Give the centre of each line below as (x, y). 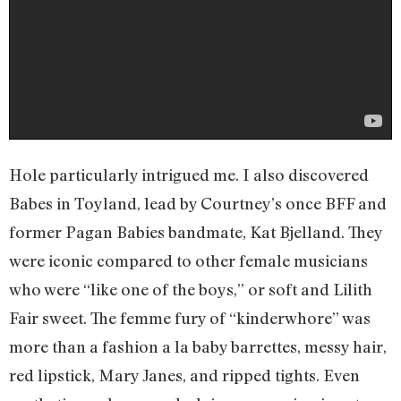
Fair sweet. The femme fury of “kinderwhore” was (190, 318)
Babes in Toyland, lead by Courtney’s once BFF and (198, 204)
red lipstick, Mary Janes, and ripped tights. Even (184, 375)
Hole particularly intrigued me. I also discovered (189, 175)
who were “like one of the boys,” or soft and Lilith (191, 290)
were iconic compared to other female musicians (188, 261)
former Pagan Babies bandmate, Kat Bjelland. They (196, 232)
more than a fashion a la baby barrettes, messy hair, (198, 347)
